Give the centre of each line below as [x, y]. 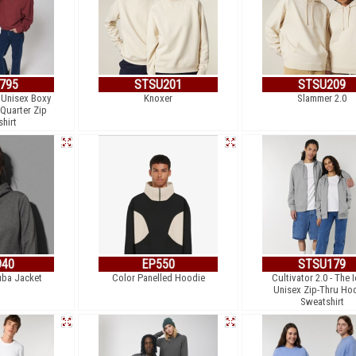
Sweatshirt [322, 302]
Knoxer [158, 98]
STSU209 [322, 85]
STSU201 [158, 85]
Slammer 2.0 [322, 98]
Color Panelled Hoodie [158, 278]
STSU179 [322, 264]
